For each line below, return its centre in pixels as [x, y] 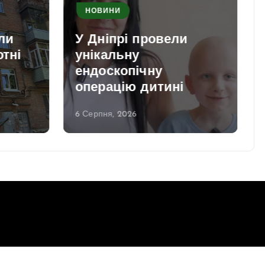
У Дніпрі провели [132, 40]
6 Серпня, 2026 [106, 114]
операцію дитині [130, 88]
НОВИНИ [103, 11]
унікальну [107, 56]
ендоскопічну [119, 72]
